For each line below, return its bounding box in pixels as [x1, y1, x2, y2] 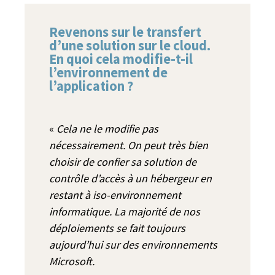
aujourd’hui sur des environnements [49, 237, 217, 252]
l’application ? [49, 77, 133, 95]
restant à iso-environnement [49, 187, 181, 202]
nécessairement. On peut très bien [49, 137, 208, 152]
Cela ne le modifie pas [56, 121, 158, 136]
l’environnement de [49, 63, 168, 81]
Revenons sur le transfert [49, 23, 201, 41]
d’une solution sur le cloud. [49, 36, 211, 54]
